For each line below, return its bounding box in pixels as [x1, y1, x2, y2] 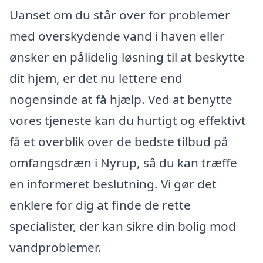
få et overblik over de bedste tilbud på [9, 133, 228, 150]
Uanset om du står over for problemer [9, 6, 230, 23]
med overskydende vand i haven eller [9, 28, 225, 45]
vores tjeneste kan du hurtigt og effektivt [9, 112, 246, 129]
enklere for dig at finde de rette [9, 197, 191, 214]
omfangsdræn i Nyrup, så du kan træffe [9, 154, 237, 171]
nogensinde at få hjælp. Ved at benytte [9, 91, 232, 108]
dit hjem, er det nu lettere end [9, 70, 183, 87]
